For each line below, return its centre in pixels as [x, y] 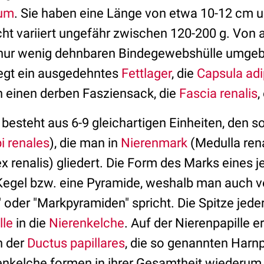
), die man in [85, 143]
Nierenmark [154, 143]
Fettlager [146, 73]
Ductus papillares [76, 243]
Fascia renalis [218, 93]
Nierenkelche [87, 223]
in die [31, 223]
